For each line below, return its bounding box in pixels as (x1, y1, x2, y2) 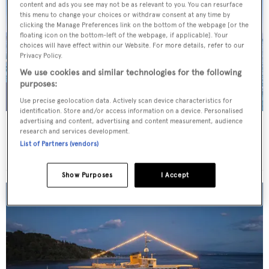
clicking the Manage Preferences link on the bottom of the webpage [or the (20, 20, 249, 29)
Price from (12, 150, 59, 161)
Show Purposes (61, 171, 113, 180)
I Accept (161, 171, 189, 180)
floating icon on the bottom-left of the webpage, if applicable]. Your (20, 31, 229, 40)
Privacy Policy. (20, 51, 63, 60)
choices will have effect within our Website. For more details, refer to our (20, 41, 245, 50)
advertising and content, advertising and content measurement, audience (20, 116, 243, 125)
